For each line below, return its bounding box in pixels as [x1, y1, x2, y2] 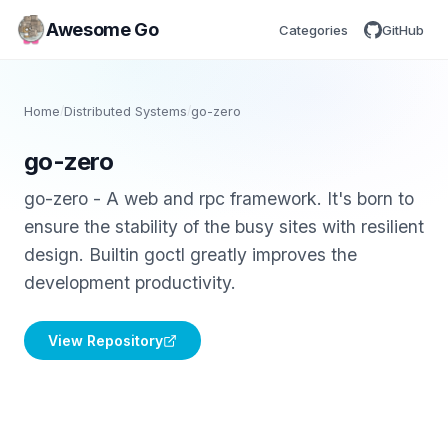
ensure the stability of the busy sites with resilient [24, 216, 424, 237]
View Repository [48, 332, 163, 349]
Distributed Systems [64, 103, 187, 119]
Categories [279, 21, 348, 38]
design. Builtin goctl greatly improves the [24, 244, 357, 265]
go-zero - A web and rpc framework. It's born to [24, 188, 414, 209]
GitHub [382, 21, 424, 38]
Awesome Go [46, 18, 159, 40]
